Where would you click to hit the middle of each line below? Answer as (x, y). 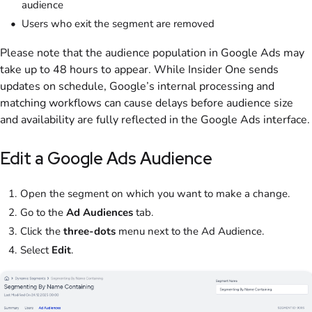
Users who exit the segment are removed (118, 23)
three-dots (89, 232)
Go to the (43, 213)
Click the (42, 232)
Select (36, 250)
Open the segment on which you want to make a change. (155, 194)
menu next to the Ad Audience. (190, 232)
